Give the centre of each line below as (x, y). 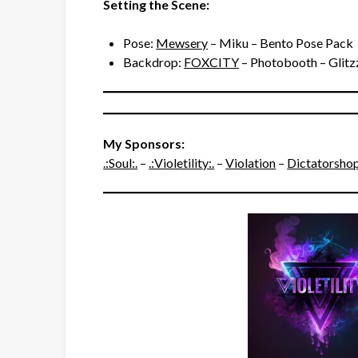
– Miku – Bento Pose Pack (281, 43)
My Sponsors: (144, 144)
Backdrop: (154, 62)
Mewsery (182, 43)
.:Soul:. (121, 163)
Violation (251, 163)
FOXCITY (212, 62)
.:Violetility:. (182, 163)
